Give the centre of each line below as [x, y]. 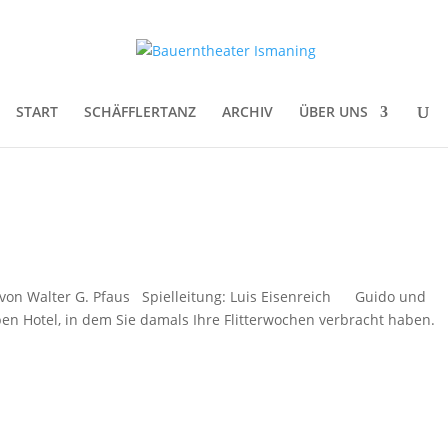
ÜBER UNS [333, 111]
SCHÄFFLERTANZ [140, 111]
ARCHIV [247, 111]
